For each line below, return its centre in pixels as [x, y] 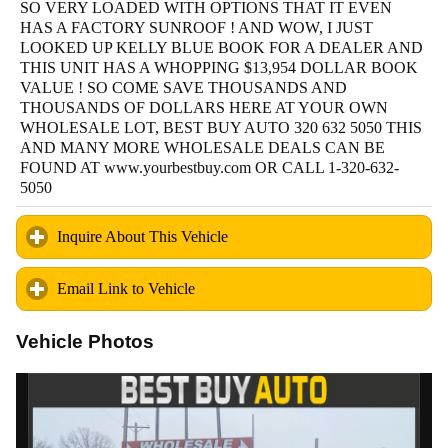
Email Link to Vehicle [126, 289]
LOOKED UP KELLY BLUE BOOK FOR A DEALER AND [221, 47]
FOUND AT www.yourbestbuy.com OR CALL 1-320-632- [209, 167]
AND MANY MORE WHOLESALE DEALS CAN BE [202, 147]
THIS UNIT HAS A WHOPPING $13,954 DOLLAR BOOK [219, 67]
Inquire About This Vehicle [142, 236]
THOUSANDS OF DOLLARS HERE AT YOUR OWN [204, 107]
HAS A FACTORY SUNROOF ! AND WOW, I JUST [196, 27]
